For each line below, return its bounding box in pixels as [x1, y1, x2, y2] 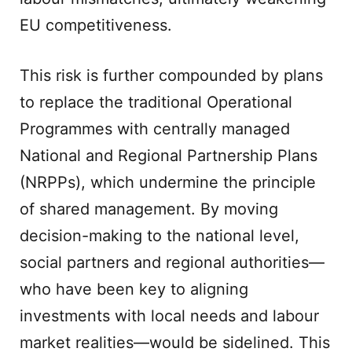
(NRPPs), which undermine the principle [20, 173, 316, 192]
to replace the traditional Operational [20, 93, 292, 112]
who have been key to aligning [20, 280, 248, 299]
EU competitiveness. [20, 16, 172, 35]
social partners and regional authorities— [20, 253, 324, 272]
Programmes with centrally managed [20, 119, 290, 138]
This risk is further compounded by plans [20, 66, 323, 85]
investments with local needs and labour [20, 306, 319, 325]
